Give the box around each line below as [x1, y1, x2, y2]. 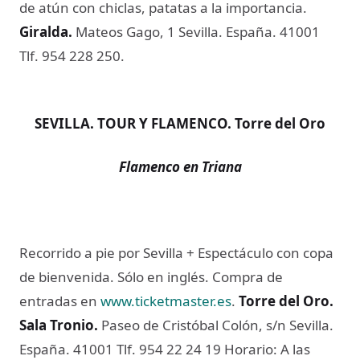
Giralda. [19, 22, 72, 42]
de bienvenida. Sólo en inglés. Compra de [19, 268, 283, 287]
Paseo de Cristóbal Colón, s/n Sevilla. [101, 316, 333, 335]
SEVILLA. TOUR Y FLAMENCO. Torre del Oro [35, 114, 325, 133]
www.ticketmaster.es [100, 292, 231, 311]
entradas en [19, 292, 100, 311]
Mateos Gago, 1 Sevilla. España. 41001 [72, 22, 320, 42]
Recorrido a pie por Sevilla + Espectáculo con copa [19, 243, 333, 263]
